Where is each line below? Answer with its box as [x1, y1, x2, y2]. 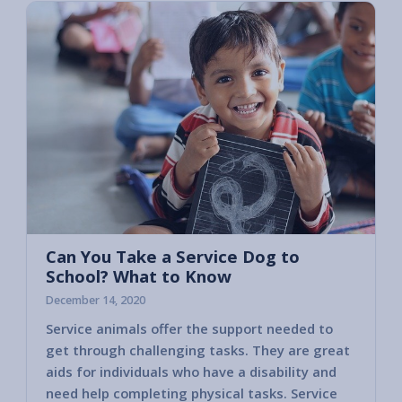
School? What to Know [46, 264, 232, 287]
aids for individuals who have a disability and [46, 363, 336, 381]
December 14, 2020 [46, 292, 145, 308]
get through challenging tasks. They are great [46, 341, 350, 360]
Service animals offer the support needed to [46, 319, 333, 338]
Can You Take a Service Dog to [46, 244, 300, 267]
